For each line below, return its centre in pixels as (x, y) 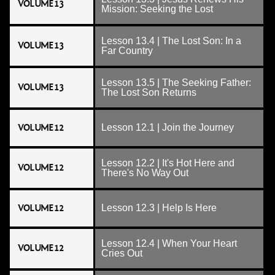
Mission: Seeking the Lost (157, 9)
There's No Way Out (145, 173)
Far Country (127, 51)
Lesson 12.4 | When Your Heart (169, 243)
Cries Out (122, 253)
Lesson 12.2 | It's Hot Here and (168, 163)
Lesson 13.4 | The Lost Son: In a (171, 41)
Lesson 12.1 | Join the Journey (168, 127)
